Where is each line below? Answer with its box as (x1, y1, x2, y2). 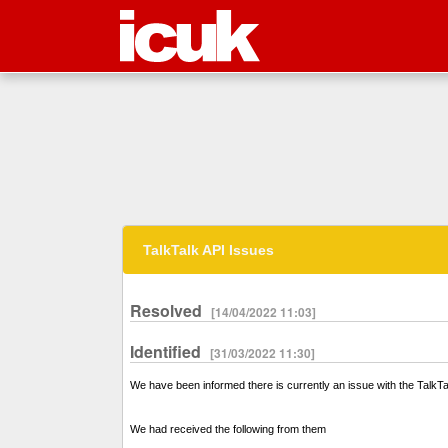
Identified (130, 340, 205, 364)
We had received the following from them (130, 423, 326, 436)
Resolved (130, 299, 206, 323)
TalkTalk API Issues (143, 242, 274, 259)
